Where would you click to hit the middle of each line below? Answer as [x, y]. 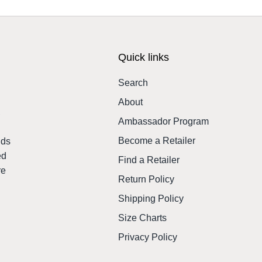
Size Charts [142, 218]
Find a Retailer [149, 160]
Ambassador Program [163, 121]
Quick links [143, 57]
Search [133, 82]
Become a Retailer [156, 140]
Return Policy [146, 179]
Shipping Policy [151, 198]
